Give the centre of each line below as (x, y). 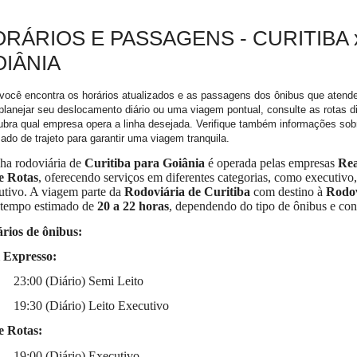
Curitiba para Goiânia (145, 163)
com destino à (288, 192)
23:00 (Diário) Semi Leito (78, 280)
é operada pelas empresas (271, 163)
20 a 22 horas (133, 206)
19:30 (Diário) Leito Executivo (91, 306)
